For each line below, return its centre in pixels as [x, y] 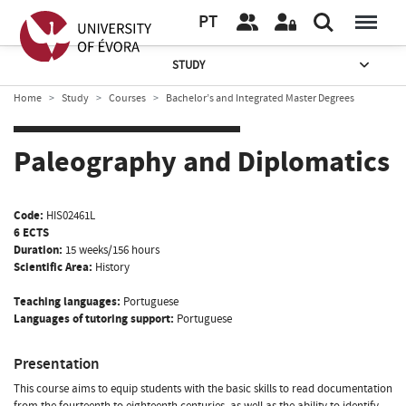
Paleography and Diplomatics [202, 163]
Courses [127, 98]
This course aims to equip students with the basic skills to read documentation [203, 388]
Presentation [57, 363]
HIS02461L [71, 215]
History [112, 267]
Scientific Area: [53, 267]
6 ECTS [31, 232]
